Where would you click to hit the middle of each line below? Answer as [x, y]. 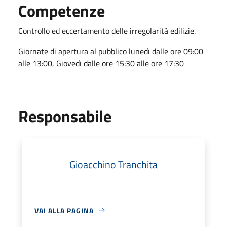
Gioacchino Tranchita [113, 164]
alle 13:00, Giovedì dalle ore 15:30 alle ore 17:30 [101, 63]
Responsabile [65, 116]
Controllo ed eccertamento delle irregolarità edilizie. [107, 31]
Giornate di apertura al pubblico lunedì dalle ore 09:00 [111, 51]
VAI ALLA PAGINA [64, 210]
